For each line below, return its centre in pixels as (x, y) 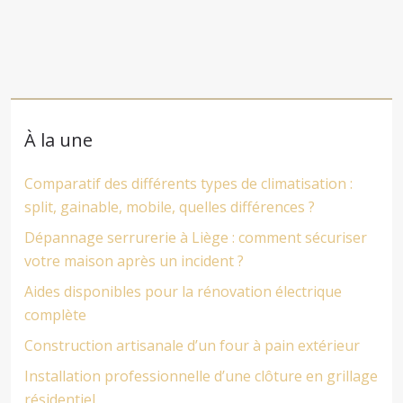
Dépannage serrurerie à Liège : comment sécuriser (196, 237)
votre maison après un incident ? (134, 261)
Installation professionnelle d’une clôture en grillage (201, 376)
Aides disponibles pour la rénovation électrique (183, 291)
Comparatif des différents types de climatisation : (188, 184)
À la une (58, 140)
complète (55, 315)
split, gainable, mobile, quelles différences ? (170, 207)
